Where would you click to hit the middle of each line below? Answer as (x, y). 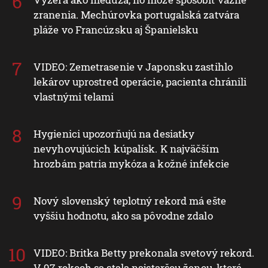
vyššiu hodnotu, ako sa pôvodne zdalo (123, 215)
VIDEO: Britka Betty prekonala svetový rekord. (144, 252)
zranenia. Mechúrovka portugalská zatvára (137, 14)
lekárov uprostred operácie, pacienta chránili (140, 81)
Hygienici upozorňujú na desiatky (114, 133)
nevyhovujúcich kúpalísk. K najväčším (126, 148)
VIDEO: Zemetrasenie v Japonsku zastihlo (133, 66)
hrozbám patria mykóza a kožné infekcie (131, 163)
